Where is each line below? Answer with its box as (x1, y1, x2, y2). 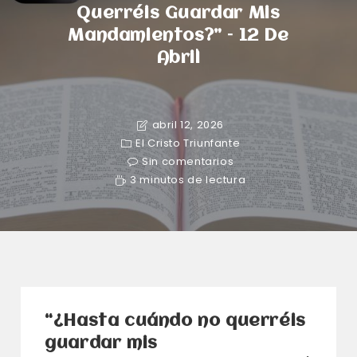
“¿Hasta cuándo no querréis (45, 313, 306, 330)
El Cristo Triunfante (135, 135, 241, 151)
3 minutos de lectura (130, 172, 246, 187)
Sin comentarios (142, 154, 234, 169)
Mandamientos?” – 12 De (68, 28, 289, 45)
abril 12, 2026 (151, 117, 224, 132)
